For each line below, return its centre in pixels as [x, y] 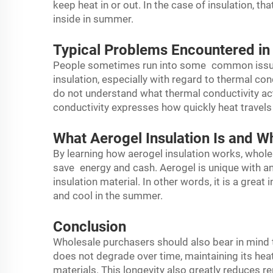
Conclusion [90, 227]
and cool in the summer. [109, 196]
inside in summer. [94, 19]
